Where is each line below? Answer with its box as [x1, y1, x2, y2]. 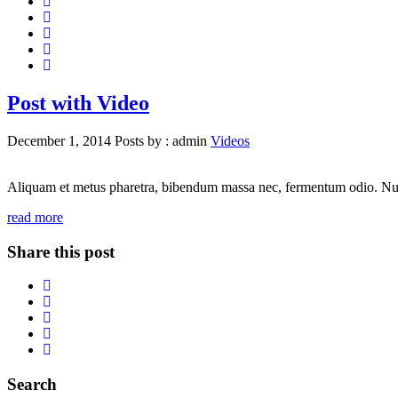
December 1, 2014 [7, 132, 115, 148]
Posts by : [115, 132, 172, 148]
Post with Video [7, 91, 149, 115]
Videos [211, 132, 250, 148]
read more [7, 209, 63, 225]
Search [7, 375, 57, 394]
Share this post [7, 242, 115, 261]
